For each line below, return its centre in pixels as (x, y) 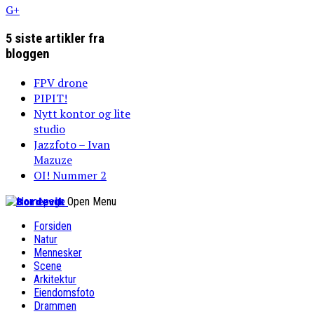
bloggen (27, 54)
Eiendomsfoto (64, 292)
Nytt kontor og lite (82, 113)
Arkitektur (55, 279)
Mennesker (58, 252)
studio (49, 129)
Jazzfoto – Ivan (72, 144)
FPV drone (61, 82)
